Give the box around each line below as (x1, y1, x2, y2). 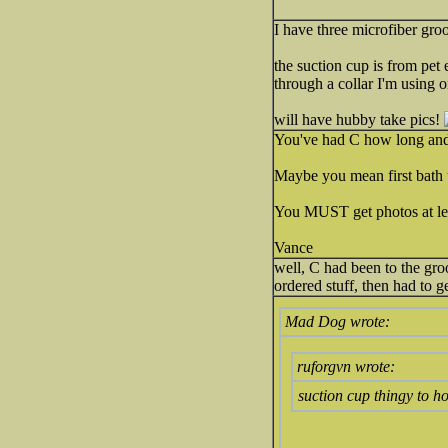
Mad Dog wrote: (285, 313, 390, 330)
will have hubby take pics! (274, 111, 444, 128)
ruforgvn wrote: (297, 358, 395, 375)
